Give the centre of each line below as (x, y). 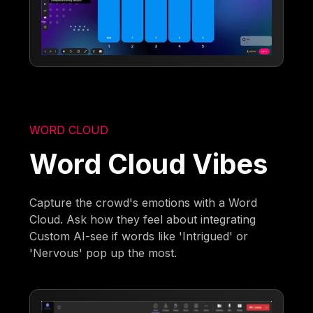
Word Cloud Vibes (149, 163)
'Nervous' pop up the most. (103, 253)
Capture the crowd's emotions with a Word (144, 202)
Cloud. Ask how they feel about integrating (143, 219)
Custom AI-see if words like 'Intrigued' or (139, 236)
